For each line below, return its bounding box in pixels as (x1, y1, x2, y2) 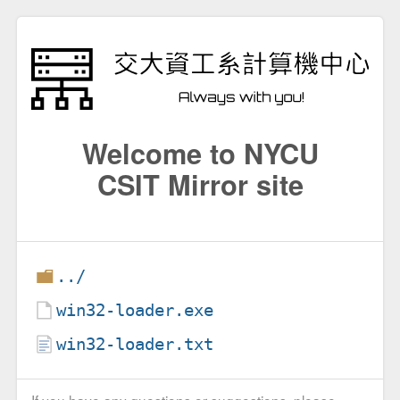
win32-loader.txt (56, 333, 214, 354)
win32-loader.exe (56, 299, 214, 321)
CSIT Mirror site (96, 163, 304, 204)
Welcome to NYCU (81, 132, 319, 172)
